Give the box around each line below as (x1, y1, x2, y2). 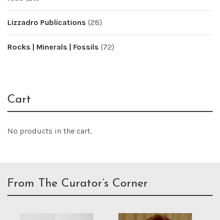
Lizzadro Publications (7, 17, 86, 27)
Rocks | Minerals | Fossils (7, 42, 99, 52)
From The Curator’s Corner (7, 177, 148, 190)
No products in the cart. (7, 126, 92, 136)
